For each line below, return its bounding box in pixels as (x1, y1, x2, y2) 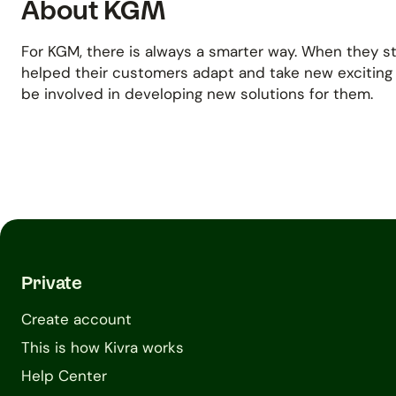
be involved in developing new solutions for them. (21, 83, 373, 103)
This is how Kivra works (21, 338, 184, 357)
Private (21, 271, 82, 293)
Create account (21, 309, 132, 329)
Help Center (21, 366, 107, 385)
